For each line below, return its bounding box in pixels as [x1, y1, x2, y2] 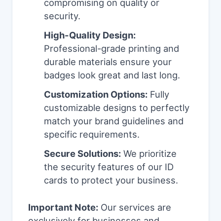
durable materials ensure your [44, 56, 172, 68]
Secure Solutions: [44, 148, 121, 159]
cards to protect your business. [44, 175, 178, 186]
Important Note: [28, 202, 98, 213]
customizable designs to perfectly [44, 102, 189, 113]
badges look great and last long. [44, 70, 180, 81]
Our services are [98, 202, 171, 213]
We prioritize [121, 148, 177, 159]
